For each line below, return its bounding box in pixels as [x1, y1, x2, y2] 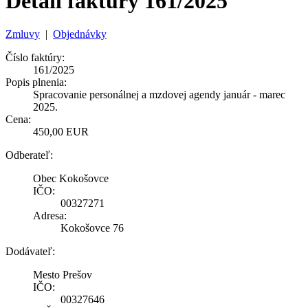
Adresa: [33, 210, 67, 222]
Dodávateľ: [5, 245, 55, 258]
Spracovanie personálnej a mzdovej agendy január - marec [33, 89, 285, 101]
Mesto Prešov [33, 269, 92, 281]
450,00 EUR [33, 126, 89, 138]
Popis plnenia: [5, 76, 67, 89]
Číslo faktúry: [5, 52, 65, 64]
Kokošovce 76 [60, 222, 124, 234]
